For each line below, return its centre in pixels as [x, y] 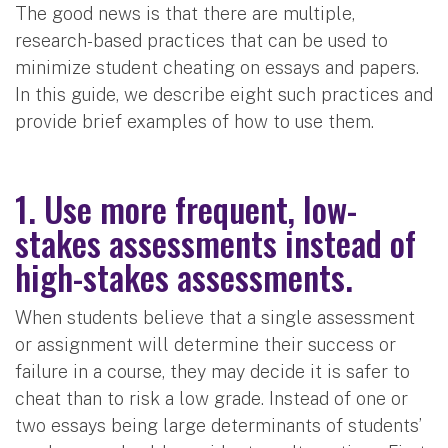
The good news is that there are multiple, [185, 13]
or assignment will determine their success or [205, 344]
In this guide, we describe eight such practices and [224, 94]
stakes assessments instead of [215, 242]
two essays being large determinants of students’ [218, 425]
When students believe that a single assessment [215, 317]
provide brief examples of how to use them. [194, 121]
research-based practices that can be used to [201, 40]
